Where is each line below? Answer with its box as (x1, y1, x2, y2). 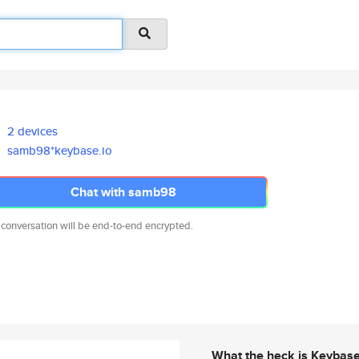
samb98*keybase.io (7, 142, 113, 159)
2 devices (7, 123, 58, 139)
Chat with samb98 (71, 183, 176, 201)
